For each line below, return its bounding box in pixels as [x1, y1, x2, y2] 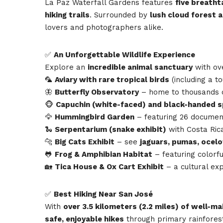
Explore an [45, 62, 88, 72]
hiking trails [45, 10, 90, 19]
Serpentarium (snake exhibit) [55, 124, 166, 134]
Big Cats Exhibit [55, 137, 114, 146]
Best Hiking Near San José [54, 189, 153, 199]
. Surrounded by [90, 10, 150, 19]
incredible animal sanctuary [88, 62, 193, 72]
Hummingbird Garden [55, 112, 134, 121]
